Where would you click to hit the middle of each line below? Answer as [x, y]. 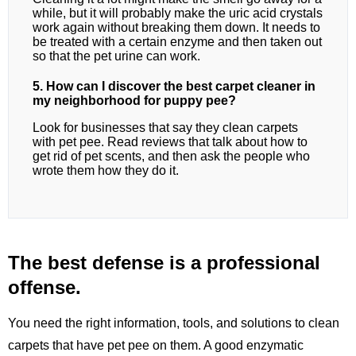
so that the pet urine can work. [116, 56]
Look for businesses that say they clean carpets [165, 128]
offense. [44, 288]
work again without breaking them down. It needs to [176, 28]
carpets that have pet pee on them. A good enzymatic [156, 346]
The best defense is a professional [164, 263]
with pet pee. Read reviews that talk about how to [170, 142]
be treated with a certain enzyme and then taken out [177, 42]
